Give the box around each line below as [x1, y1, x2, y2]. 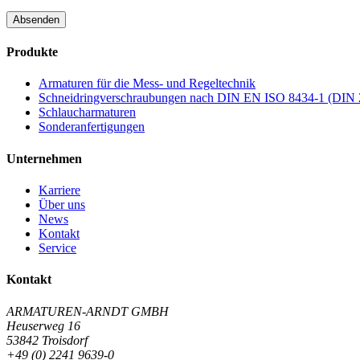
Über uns [39, 198, 85, 212]
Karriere [39, 183, 80, 198]
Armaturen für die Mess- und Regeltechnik [39, 76, 256, 91]
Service [39, 241, 76, 256]
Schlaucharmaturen [39, 105, 136, 120]
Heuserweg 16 [6, 318, 80, 333]
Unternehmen [6, 151, 82, 166]
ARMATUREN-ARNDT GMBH [6, 304, 169, 318]
